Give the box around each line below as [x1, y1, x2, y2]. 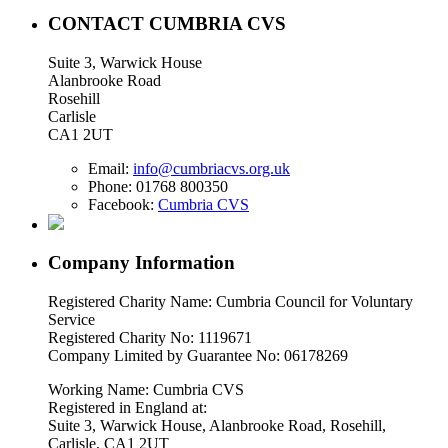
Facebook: [88, 195, 158, 213]
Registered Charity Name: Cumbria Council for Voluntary [48, 293, 413, 311]
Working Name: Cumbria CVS [48, 381, 244, 399]
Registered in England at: [48, 399, 207, 417]
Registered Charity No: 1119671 [48, 329, 252, 347]
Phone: [88, 177, 136, 195]
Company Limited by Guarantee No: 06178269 [48, 347, 348, 365]
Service [48, 311, 95, 329]
